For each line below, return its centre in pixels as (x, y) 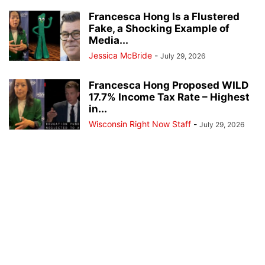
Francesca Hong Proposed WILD (169, 85)
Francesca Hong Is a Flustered (164, 17)
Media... (109, 41)
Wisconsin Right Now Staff (140, 124)
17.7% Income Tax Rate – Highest (169, 97)
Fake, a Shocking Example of (159, 29)
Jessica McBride (120, 56)
